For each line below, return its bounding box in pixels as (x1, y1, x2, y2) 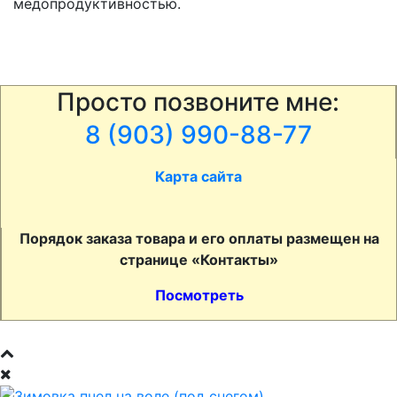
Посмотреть (154, 285, 244, 304)
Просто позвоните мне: (57, 86, 339, 117)
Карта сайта (155, 167, 242, 185)
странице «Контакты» (120, 250, 278, 269)
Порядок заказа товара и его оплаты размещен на (19, 229, 379, 247)
